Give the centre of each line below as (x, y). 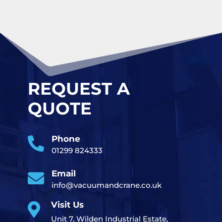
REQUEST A (79, 89)
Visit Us (67, 204)
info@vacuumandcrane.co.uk (107, 185)
